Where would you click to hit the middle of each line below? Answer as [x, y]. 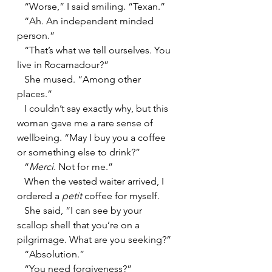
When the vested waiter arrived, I [21, 181]
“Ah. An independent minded [21, 21]
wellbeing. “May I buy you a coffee [93, 137]
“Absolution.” [54, 254]
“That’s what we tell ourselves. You [21, 50]
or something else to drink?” [79, 152]
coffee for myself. [122, 195]
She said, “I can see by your [21, 210]
